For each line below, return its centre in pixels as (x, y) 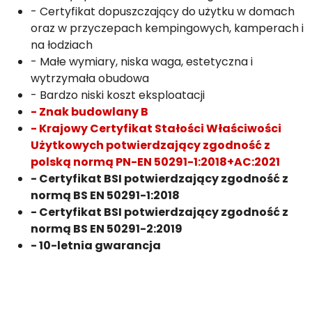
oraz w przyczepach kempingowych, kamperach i (167, 28)
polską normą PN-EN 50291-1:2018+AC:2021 (155, 162)
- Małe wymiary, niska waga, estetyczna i (142, 62)
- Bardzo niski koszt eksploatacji (118, 95)
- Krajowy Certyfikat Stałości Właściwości (156, 128)
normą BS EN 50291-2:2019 (107, 229)
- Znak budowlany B (91, 112)
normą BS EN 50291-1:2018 (105, 195)
